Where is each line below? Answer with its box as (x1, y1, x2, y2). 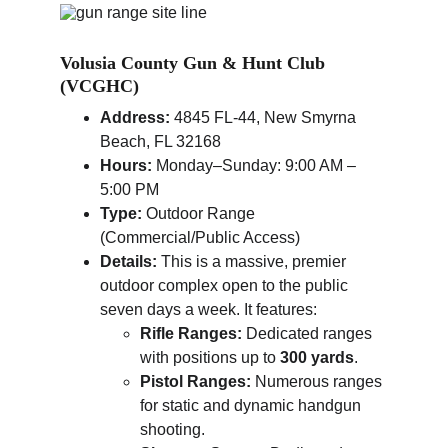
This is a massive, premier (157, 253, 350, 270)
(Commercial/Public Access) (100, 229, 300, 246)
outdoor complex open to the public (100, 277, 352, 294)
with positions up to (140, 349, 280, 366)
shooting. (140, 421, 205, 438)
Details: (100, 253, 157, 270)
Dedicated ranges (242, 325, 376, 342)
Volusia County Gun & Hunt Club (60, 53, 330, 73)
